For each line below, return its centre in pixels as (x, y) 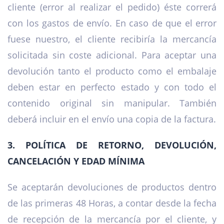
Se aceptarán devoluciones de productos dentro (112, 187)
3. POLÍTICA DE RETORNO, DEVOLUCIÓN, (112, 145)
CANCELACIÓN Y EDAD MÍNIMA (76, 161)
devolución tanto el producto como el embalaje (112, 71)
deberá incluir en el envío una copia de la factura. (112, 119)
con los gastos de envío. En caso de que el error (112, 23)
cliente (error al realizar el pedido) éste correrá (112, 7)
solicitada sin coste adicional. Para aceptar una (112, 55)
